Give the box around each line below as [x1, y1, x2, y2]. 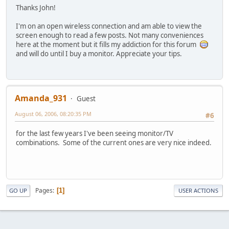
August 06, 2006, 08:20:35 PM [15, 110, 91, 118]
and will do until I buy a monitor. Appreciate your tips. [16, 49, 182, 58]
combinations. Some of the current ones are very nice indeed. [16, 138, 212, 147]
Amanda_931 [15, 93, 67, 104]
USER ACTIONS [178, 187, 218, 195]
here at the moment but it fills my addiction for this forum [16, 39, 199, 49]
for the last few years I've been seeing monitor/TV [16, 128, 173, 138]
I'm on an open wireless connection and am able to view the [16, 21, 202, 31]
